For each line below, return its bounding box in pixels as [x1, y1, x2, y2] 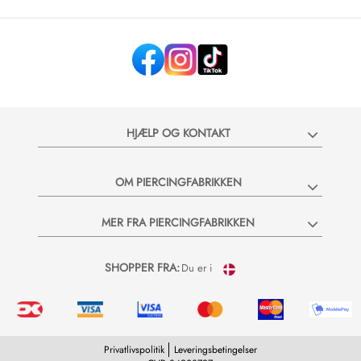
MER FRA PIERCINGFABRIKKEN [102, 214, 255, 231]
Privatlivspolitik [103, 342, 164, 357]
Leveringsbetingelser [173, 342, 257, 357]
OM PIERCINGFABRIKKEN [114, 174, 242, 191]
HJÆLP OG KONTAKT [126, 125, 230, 142]
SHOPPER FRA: [104, 259, 180, 276]
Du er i [180, 260, 215, 276]
